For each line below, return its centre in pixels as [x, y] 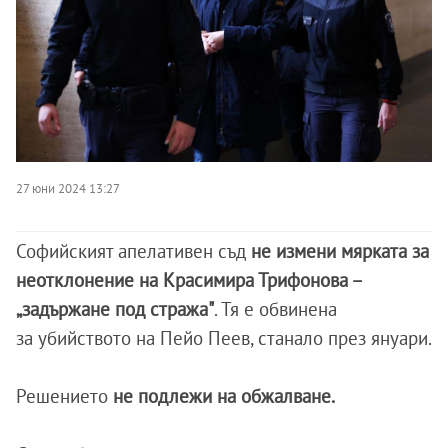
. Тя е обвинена [275, 309]
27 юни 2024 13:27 [68, 188]
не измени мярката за [340, 251]
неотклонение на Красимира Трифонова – [189, 280]
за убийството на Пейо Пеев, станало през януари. [224, 338]
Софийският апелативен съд [133, 251]
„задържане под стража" [115, 309]
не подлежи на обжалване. [221, 396]
